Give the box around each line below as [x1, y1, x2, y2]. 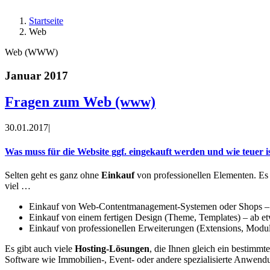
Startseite [29, 15, 63, 26]
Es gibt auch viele [5, 243, 75, 254]
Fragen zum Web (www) [5, 94, 155, 110]
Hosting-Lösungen [75, 243, 149, 254]
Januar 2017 [5, 69, 68, 82]
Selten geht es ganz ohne [5, 169, 101, 180]
